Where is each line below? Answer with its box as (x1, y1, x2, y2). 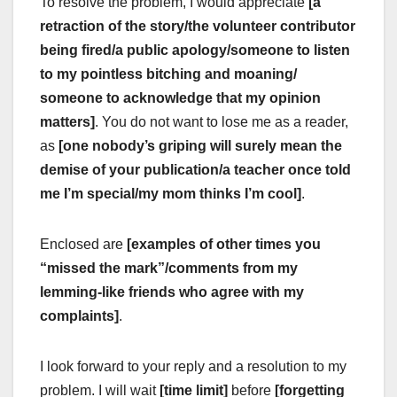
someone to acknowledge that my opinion (40, 90, 321, 105)
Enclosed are (40, 236, 127, 252)
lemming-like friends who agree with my (40, 284, 304, 300)
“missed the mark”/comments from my (40, 260, 298, 276)
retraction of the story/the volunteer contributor (40, 18, 355, 34)
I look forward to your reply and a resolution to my (40, 358, 346, 374)
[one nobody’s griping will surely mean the (58, 137, 342, 153)
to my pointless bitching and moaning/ (40, 66, 297, 82)
